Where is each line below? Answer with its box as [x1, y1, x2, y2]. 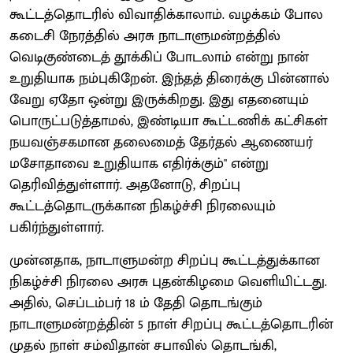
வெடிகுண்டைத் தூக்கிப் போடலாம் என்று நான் [9, 45, 309, 69]
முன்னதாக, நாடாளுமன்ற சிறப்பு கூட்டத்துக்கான [9, 248, 320, 273]
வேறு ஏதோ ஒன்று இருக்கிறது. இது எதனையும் [9, 87, 309, 112]
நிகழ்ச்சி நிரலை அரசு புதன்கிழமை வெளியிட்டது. [9, 269, 327, 294]
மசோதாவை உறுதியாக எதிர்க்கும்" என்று [9, 151, 269, 176]
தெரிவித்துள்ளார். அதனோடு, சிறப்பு [9, 173, 240, 197]
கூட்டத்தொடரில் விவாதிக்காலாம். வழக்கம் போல [9, 2, 323, 27]
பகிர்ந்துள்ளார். [9, 215, 104, 240]
